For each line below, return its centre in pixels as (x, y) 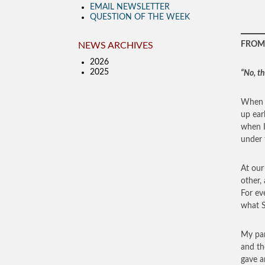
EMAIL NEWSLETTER (130, 7)
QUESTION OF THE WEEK (140, 17)
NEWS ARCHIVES (116, 46)
